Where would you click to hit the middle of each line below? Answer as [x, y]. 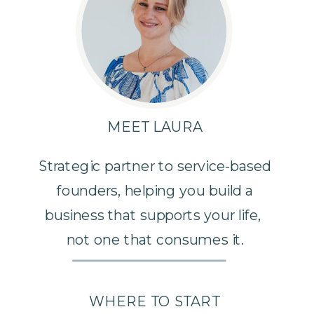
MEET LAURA [155, 127]
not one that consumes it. [155, 239]
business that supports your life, [155, 215]
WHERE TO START [154, 301]
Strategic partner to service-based [155, 166]
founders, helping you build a [155, 190]
